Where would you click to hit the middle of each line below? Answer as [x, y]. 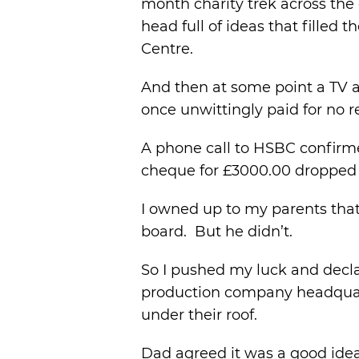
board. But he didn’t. [217, 232]
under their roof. [199, 315]
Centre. [167, 49]
